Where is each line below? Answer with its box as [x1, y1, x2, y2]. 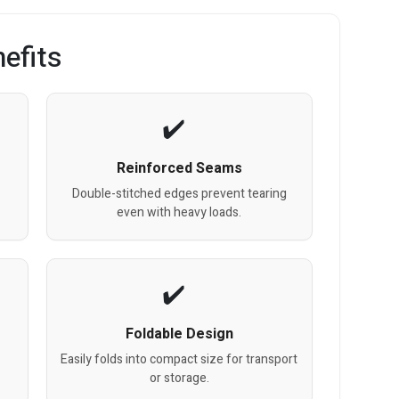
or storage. [149, 368, 209, 387]
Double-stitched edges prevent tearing [71, 183, 287, 203]
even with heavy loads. [117, 202, 242, 222]
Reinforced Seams [116, 157, 242, 179]
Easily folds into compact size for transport [61, 349, 298, 369]
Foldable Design [125, 322, 233, 345]
